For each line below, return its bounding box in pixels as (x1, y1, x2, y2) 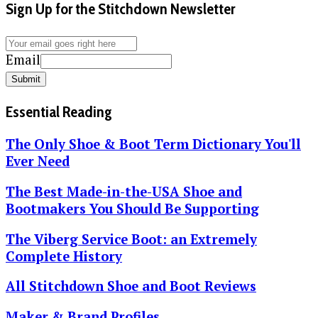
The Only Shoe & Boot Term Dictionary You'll (6, 136, 301, 153)
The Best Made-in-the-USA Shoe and (6, 183, 242, 201)
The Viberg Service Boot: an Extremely (6, 230, 257, 248)
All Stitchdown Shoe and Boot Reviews (6, 278, 256, 295)
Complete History (6, 247, 122, 265)
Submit (11, 73, 40, 84)
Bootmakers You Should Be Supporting (6, 200, 259, 218)
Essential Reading (6, 102, 112, 121)
